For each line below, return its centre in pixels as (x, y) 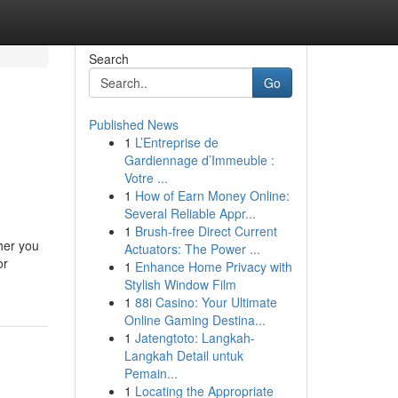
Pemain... (151, 373)
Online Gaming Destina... (195, 320)
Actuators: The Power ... (192, 249)
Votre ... (146, 178)
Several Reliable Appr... (190, 213)
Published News (133, 124)
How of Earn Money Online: (212, 195)
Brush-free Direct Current (206, 231)
